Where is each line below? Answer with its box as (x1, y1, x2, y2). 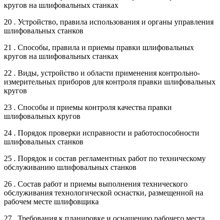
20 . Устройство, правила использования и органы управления (4, 17, 214, 26)
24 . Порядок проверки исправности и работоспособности (4, 128, 199, 137)
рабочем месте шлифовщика (4, 197, 99, 206)
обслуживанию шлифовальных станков (4, 163, 137, 171)
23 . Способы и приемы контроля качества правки (4, 103, 172, 111)
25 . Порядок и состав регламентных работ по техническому (4, 154, 206, 163)
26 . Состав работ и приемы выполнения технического (4, 179, 188, 188)
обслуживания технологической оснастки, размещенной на (4, 188, 203, 197)
